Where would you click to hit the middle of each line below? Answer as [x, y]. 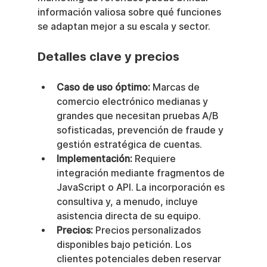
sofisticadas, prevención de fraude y [141, 130]
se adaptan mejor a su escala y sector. [124, 26]
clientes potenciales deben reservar [140, 259]
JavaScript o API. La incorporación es [142, 187]
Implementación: [94, 159]
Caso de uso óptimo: [103, 87]
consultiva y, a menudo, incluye [128, 201]
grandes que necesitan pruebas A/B [139, 116]
